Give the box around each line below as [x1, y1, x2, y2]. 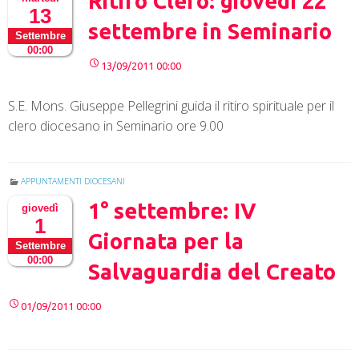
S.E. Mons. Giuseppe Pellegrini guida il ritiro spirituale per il [8, 97, 334, 115]
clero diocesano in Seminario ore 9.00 [8, 117, 224, 135]
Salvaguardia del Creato [88, 260, 336, 284]
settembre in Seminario [88, 19, 332, 44]
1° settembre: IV [88, 199, 256, 224]
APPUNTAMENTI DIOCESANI [21, 175, 125, 188]
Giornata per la [88, 229, 244, 254]
